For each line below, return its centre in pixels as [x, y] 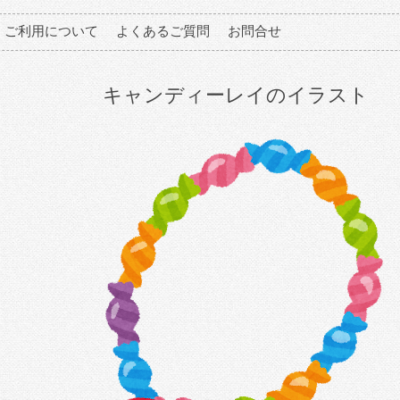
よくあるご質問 [163, 31]
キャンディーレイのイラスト [236, 95]
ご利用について [51, 31]
